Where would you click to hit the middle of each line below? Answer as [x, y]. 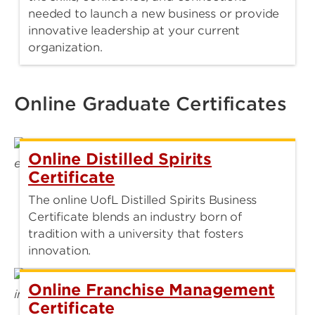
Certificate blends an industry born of [135, 217]
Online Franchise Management [152, 289]
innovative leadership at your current [134, 30]
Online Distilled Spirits [120, 159]
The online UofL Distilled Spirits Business [143, 200]
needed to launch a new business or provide [154, 13]
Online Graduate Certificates [150, 103]
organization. [65, 47]
